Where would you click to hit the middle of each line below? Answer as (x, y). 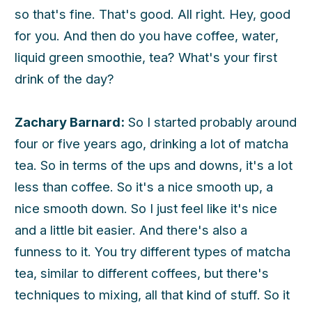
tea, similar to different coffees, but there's (142, 273)
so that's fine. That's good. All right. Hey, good (153, 14)
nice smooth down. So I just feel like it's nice (146, 209)
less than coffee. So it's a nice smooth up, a (144, 187)
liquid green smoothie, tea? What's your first (146, 57)
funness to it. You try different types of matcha (153, 252)
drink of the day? (64, 78)
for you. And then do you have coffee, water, (147, 35)
